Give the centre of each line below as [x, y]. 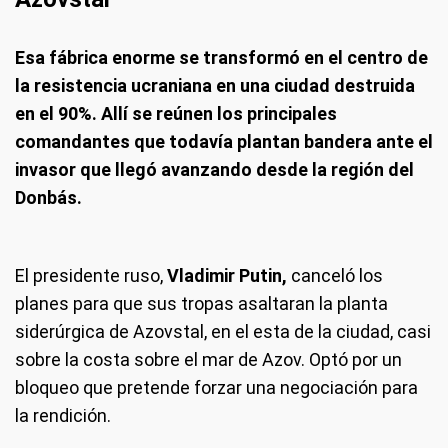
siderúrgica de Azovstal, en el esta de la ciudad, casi [223, 331]
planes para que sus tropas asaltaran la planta [201, 303]
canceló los [335, 275]
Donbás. [48, 197]
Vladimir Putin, [227, 275]
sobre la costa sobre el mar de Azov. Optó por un [208, 359]
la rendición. [63, 415]
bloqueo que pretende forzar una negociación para [216, 387]
